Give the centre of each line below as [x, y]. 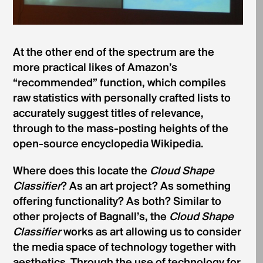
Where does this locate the [81, 172]
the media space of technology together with [124, 248]
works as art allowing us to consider [151, 233]
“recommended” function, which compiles [119, 84]
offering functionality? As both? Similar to [117, 202]
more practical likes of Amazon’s [95, 68]
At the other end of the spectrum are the [113, 53]
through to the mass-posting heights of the [120, 129]
